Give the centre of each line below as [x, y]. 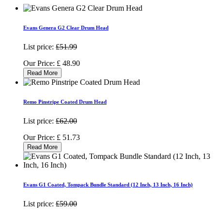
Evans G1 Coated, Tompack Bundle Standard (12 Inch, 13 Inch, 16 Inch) [108, 184]
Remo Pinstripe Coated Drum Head [65, 101]
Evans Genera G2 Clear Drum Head [66, 27]
